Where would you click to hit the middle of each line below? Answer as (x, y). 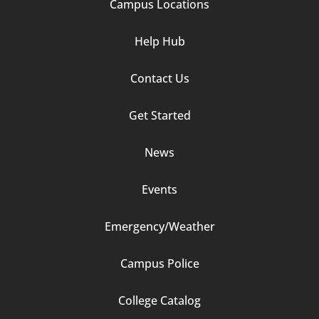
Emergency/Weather (159, 226)
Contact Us (159, 78)
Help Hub (159, 41)
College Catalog (159, 300)
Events (159, 189)
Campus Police (159, 263)
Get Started (159, 115)
